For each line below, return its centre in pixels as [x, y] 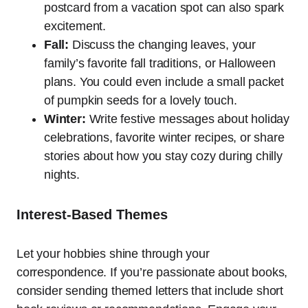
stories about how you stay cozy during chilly [163, 156]
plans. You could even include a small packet [164, 82]
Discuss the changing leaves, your [162, 45]
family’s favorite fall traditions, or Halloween [160, 64]
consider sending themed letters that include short [150, 291]
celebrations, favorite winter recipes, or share [164, 138]
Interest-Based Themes [92, 215]
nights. [62, 175]
